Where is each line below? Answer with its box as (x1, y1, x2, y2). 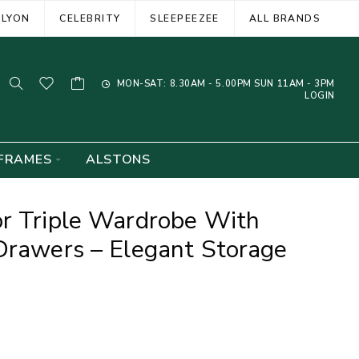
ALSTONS (86, 151, 151, 168)
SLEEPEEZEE (150, 11, 220, 25)
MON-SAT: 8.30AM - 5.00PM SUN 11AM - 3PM (114, 77, 335, 90)
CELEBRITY (59, 11, 121, 25)
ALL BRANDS (248, 11, 321, 25)
